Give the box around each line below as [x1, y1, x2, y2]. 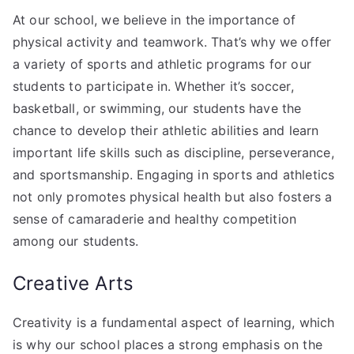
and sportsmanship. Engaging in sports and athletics [13, 166, 335, 183]
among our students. [13, 232, 139, 249]
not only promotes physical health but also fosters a [13, 188, 333, 205]
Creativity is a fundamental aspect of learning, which [13, 314, 335, 330]
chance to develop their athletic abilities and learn [13, 122, 319, 138]
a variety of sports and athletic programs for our [13, 55, 311, 72]
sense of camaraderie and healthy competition [13, 210, 297, 227]
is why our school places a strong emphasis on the [13, 336, 322, 352]
